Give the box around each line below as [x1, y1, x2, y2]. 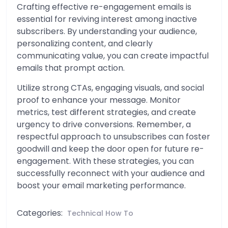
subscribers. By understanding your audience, [17, 25, 197, 37]
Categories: [17, 207, 65, 219]
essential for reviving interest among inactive [17, 13, 197, 25]
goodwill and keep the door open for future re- [17, 143, 204, 155]
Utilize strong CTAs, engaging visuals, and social [17, 82, 204, 94]
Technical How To [67, 208, 133, 218]
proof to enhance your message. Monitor [17, 94, 181, 106]
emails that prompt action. [17, 62, 125, 74]
